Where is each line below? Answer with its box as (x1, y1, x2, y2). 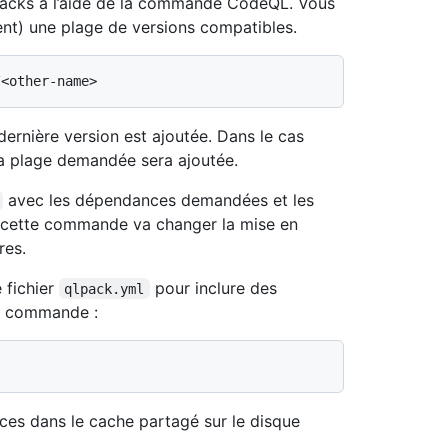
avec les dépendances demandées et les (2, 189, 319, 210)
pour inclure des (149, 277, 282, 298)
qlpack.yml (64, 280, 145, 297)
